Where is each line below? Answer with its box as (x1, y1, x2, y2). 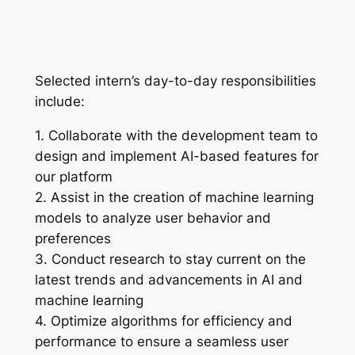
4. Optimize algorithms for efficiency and (34, 313, 292, 330)
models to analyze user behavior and (34, 210, 271, 227)
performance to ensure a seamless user (34, 334, 288, 350)
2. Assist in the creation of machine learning (34, 189, 314, 206)
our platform (34, 169, 113, 185)
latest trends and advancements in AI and (34, 272, 303, 288)
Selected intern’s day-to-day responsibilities (34, 73, 316, 90)
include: (34, 94, 85, 110)
